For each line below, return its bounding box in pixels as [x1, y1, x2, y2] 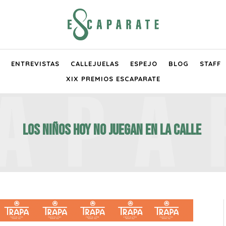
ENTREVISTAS [11, 60, 60, 68]
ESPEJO [130, 60, 157, 68]
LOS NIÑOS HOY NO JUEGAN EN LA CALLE [22, 121, 204, 139]
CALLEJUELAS [71, 60, 119, 68]
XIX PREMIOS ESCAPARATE [66, 75, 160, 83]
